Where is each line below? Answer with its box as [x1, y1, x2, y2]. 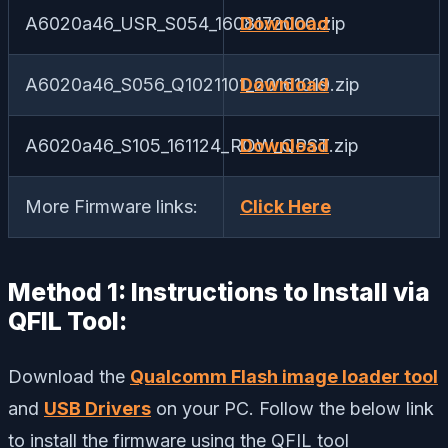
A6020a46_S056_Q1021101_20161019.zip [25, 73, 360, 95]
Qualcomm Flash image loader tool [130, 365, 438, 387]
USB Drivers [44, 397, 151, 419]
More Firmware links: [25, 195, 198, 217]
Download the [8, 365, 130, 387]
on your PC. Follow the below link [151, 397, 434, 419]
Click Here [240, 195, 331, 217]
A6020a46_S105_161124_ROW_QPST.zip [25, 134, 359, 156]
